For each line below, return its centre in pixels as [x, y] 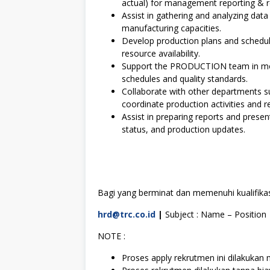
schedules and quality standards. [185, 79]
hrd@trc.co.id [127, 214]
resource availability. [161, 53]
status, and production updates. [184, 129]
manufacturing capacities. [171, 28]
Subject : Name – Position [215, 214]
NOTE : [111, 236]
